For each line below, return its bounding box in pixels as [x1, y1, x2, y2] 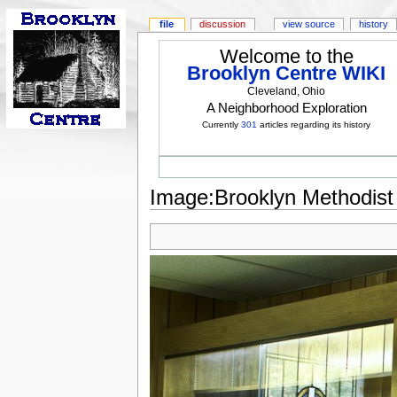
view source [283, 19, 336, 30]
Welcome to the [219, 45, 354, 68]
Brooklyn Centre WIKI [187, 62, 386, 85]
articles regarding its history [257, 120, 371, 130]
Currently [202, 120, 242, 130]
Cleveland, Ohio [247, 85, 326, 98]
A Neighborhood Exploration [206, 100, 367, 116]
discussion [199, 19, 246, 30]
